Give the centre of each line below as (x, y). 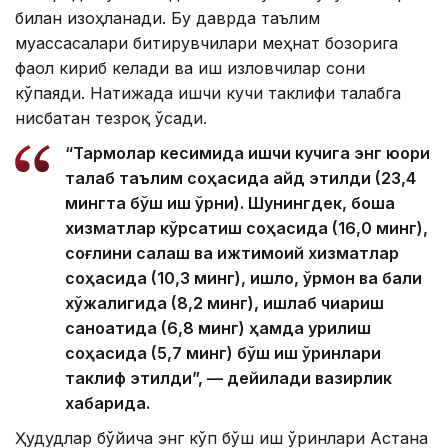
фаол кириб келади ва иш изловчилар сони (190, 67)
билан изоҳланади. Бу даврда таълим (167, 17)
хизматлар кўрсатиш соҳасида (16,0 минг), (246, 227)
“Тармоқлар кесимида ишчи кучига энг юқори (247, 152)
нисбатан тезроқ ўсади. (111, 117)
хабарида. (107, 402)
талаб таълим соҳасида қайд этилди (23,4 (240, 177)
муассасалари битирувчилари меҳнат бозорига (206, 42)
